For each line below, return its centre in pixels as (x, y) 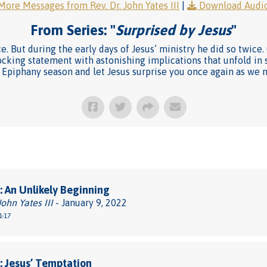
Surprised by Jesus (173, 30)
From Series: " (73, 30)
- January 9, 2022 (90, 203)
